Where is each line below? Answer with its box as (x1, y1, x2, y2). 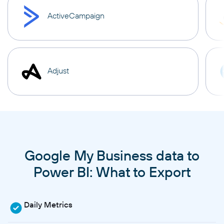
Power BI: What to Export (33, 162, 191, 180)
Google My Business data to (24, 146, 199, 164)
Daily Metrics (24, 199, 72, 209)
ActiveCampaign (47, 10, 104, 21)
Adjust (47, 65, 69, 76)
